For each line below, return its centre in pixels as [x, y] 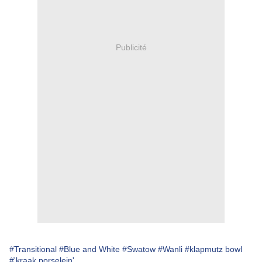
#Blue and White [89, 249]
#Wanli [170, 249]
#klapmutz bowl [213, 249]
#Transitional [33, 249]
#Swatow [139, 249]
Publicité [131, 47]
